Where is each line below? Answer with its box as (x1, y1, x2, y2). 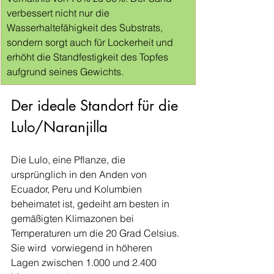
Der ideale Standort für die (11, 95, 182, 115)
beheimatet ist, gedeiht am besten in (11, 197, 172, 210)
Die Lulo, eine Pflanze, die (11, 153, 128, 166)
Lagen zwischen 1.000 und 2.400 (11, 256, 159, 268)
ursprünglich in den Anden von (11, 168, 149, 180)
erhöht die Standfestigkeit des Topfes (7, 50, 171, 63)
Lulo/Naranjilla (11, 117, 108, 136)
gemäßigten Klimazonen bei (11, 212, 136, 224)
